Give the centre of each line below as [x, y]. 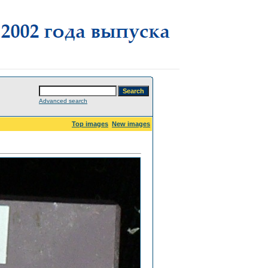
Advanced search [63, 101]
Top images [90, 124]
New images [131, 124]
